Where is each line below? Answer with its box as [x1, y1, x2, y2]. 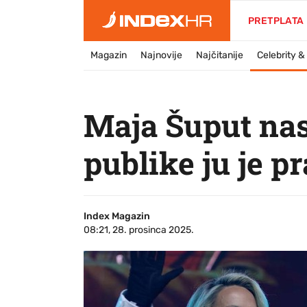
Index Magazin [84, 210, 150, 222]
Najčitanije [196, 49, 243, 61]
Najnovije [140, 49, 182, 61]
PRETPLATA [248, 15, 304, 27]
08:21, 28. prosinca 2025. [84, 224, 194, 236]
